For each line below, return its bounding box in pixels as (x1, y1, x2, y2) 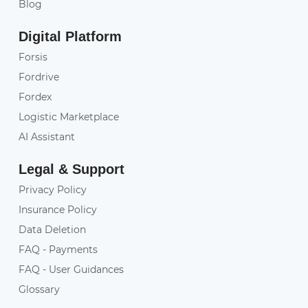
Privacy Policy (18, 183, 87, 196)
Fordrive (18, 70, 59, 83)
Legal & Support (18, 161, 124, 177)
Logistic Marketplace (18, 110, 119, 123)
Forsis (18, 50, 47, 63)
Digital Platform (18, 28, 122, 44)
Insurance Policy (18, 203, 97, 216)
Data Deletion (18, 223, 86, 236)
